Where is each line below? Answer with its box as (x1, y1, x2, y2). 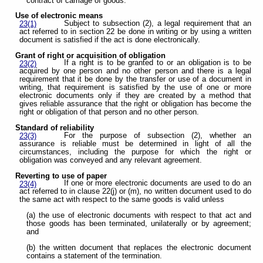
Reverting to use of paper (15, 171, 107, 180)
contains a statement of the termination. (26, 251, 163, 260)
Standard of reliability (15, 124, 95, 133)
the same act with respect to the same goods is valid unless (19, 195, 224, 204)
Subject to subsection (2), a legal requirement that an (63, 19, 251, 28)
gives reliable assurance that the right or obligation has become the (19, 100, 251, 109)
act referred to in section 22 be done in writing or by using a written (19, 27, 251, 36)
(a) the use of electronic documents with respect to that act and (26, 211, 251, 220)
